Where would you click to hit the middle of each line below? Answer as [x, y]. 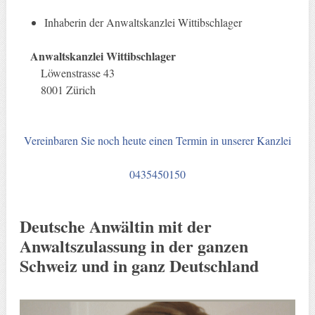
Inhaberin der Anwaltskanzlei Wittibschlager [143, 22]
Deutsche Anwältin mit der [115, 226]
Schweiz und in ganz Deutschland [139, 266]
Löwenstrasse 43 [77, 73]
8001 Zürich [68, 90]
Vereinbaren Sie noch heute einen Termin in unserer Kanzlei [157, 141]
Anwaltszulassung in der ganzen [134, 246]
